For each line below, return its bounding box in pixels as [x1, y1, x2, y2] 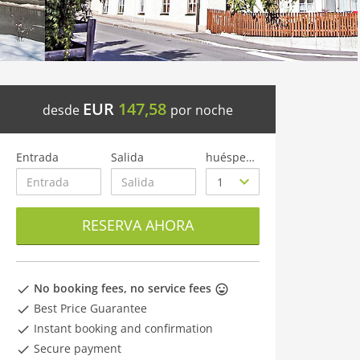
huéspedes [246, 149, 256, 165]
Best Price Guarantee [31, 301, 147, 316]
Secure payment [31, 341, 121, 356]
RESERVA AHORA [81, 215, 194, 235]
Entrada [16, 149, 59, 165]
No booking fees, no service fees [34, 280, 211, 296]
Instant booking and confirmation [31, 321, 213, 336]
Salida [111, 149, 145, 165]
